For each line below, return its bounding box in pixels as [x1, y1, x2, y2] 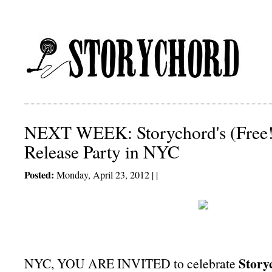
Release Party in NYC [24, 140, 180, 163]
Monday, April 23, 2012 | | [54, 168, 158, 182]
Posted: [24, 168, 54, 182]
